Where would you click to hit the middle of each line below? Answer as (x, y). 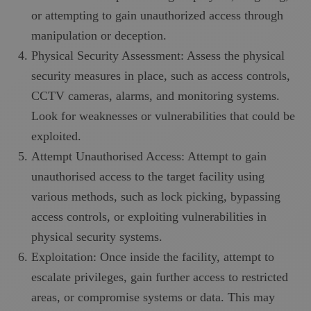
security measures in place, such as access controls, (161, 75)
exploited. (58, 136)
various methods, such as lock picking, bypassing (156, 196)
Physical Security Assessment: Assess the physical (158, 55)
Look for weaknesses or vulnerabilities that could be (163, 116)
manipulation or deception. (101, 35)
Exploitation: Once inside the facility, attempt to (153, 257)
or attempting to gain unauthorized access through (157, 15)
